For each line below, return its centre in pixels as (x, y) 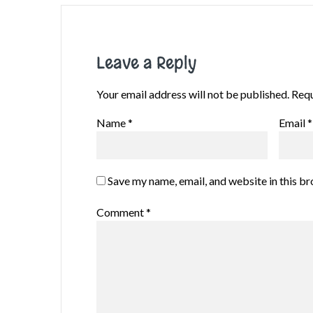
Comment (121, 212)
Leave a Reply (146, 63)
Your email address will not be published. (193, 94)
